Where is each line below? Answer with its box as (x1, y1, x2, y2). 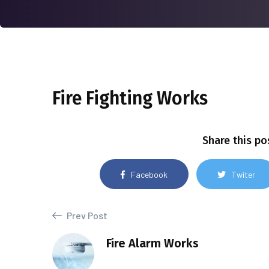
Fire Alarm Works (106, 236, 199, 250)
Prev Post (65, 210, 107, 221)
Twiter (231, 169, 255, 180)
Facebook (130, 169, 168, 180)
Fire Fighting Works (52, 88, 208, 109)
